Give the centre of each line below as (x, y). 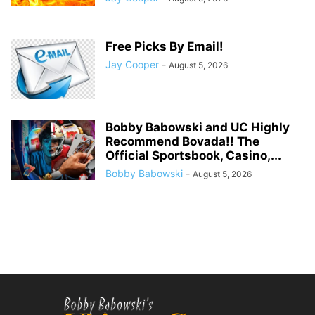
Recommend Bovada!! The (182, 141)
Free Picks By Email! (165, 46)
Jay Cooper (132, 64)
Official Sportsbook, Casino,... (193, 155)
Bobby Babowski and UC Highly (198, 127)
